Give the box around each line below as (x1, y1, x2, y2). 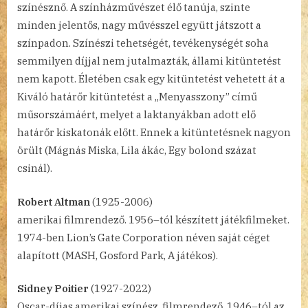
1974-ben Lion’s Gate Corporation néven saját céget (17, 230, 270, 244)
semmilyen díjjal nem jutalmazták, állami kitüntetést (17, 54, 281, 68)
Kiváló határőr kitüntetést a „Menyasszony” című (17, 90, 257, 104)
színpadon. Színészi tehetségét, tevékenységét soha (17, 36, 269, 50)
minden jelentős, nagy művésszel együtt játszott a (17, 19, 261, 32)
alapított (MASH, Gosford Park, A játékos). (17, 248, 218, 262)
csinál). (17, 162, 52, 175)
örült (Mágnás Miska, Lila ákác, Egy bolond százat (17, 144, 256, 157)
